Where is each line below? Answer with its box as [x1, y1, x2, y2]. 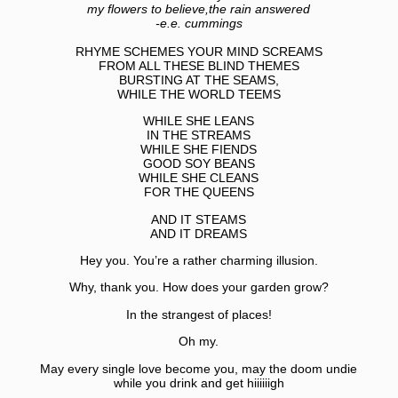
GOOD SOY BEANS [142, 156, 255, 171]
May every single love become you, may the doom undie [40, 361, 358, 376]
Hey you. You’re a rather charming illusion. [79, 252, 318, 267]
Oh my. [179, 334, 219, 349]
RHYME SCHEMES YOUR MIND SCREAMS [75, 44, 322, 59]
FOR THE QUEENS [143, 185, 254, 200]
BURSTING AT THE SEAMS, [118, 72, 279, 87]
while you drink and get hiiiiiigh [113, 375, 284, 390]
